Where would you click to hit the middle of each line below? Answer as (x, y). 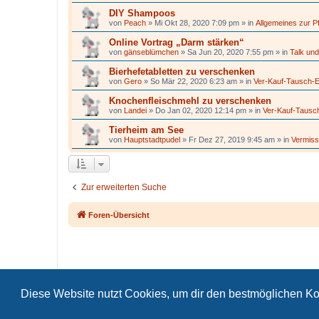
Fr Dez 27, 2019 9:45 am (232, 140)
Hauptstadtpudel (152, 140)
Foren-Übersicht (119, 215)
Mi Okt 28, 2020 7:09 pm (197, 23)
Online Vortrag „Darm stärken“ (177, 42)
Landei (135, 110)
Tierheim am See (146, 130)
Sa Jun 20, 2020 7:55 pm (230, 52)
